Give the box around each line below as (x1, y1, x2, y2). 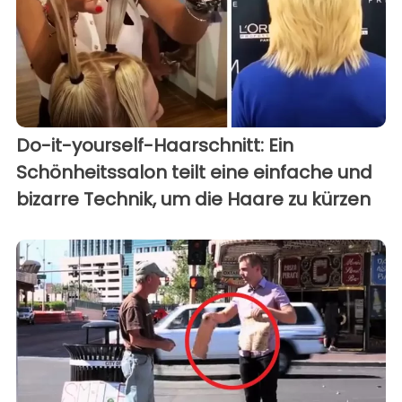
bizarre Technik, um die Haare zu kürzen (16, 186, 371, 212)
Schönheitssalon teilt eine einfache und (16, 159, 372, 185)
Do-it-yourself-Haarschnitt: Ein (16, 132, 293, 158)
